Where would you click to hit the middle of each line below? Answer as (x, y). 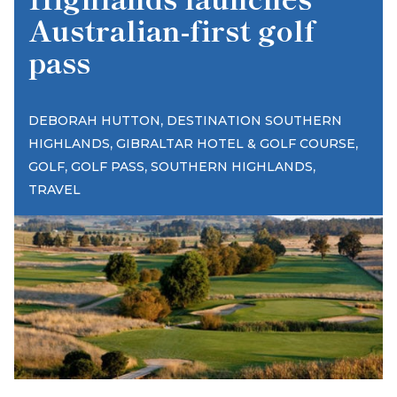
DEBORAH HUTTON (94, 121)
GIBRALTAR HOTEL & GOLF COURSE (236, 144)
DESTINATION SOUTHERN (254, 121)
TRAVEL (54, 190)
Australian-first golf (172, 29)
